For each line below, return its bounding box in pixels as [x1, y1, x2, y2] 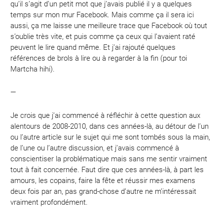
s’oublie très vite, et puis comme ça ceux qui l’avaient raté [10, 32, 196, 41]
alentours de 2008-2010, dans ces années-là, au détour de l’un [10, 122, 209, 131]
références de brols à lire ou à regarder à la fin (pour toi [10, 54, 187, 63]
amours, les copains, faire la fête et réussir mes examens [10, 176, 196, 185]
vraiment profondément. [10, 198, 90, 207]
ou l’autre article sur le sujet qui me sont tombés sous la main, [10, 133, 211, 142]
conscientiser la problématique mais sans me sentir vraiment [10, 154, 208, 164]
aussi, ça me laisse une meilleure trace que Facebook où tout [10, 21, 208, 31]
